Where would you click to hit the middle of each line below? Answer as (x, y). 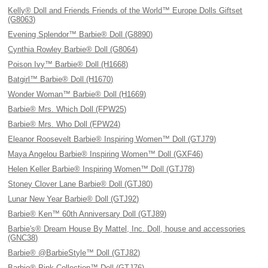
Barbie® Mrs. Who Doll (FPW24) (64, 124)
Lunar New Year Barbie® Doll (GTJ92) (74, 199)
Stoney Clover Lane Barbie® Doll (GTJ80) (80, 184)
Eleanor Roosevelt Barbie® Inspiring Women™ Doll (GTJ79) (112, 139)
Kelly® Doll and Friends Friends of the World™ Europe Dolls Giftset (125, 10)
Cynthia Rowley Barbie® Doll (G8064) (73, 49)
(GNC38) (23, 238)
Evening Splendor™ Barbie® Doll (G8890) (80, 34)
